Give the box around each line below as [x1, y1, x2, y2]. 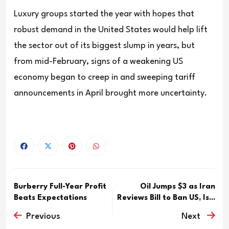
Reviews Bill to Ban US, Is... [117, 194, 216, 202]
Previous [26, 212, 60, 221]
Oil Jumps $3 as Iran [140, 182, 216, 191]
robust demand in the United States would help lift [14, 25, 208, 34]
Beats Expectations [14, 194, 87, 202]
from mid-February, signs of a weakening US [14, 57, 183, 66]
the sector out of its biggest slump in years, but [14, 41, 195, 50]
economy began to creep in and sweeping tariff [14, 73, 195, 82]
